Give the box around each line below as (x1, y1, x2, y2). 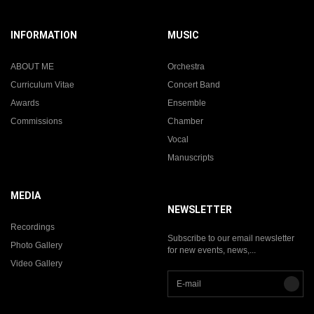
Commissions (11, 116, 62, 126)
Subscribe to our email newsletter (168, 233, 294, 243)
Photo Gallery (11, 240, 62, 250)
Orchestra (168, 61, 205, 71)
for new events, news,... (168, 245, 256, 255)
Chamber (168, 116, 203, 126)
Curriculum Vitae (11, 79, 74, 90)
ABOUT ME (11, 61, 54, 71)
